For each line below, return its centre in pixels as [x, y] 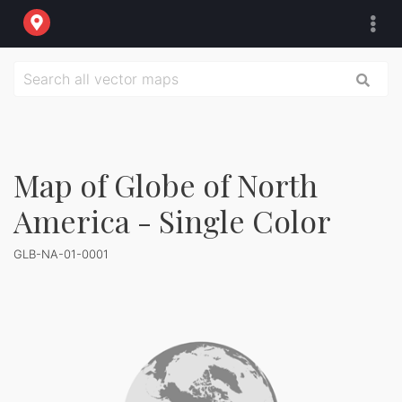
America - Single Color [172, 221]
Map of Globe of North [166, 185]
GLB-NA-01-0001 [61, 254]
